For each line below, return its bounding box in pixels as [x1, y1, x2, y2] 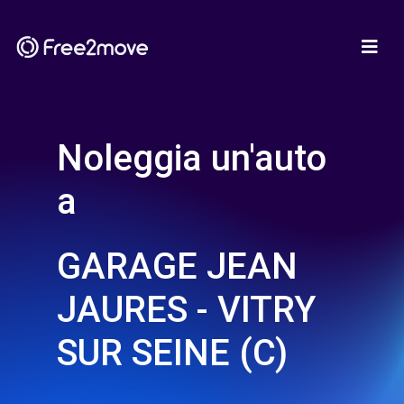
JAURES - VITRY [57, 289, 316, 331]
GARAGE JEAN [57, 245, 298, 288]
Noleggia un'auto [57, 137, 326, 179]
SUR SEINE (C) [57, 332, 288, 374]
